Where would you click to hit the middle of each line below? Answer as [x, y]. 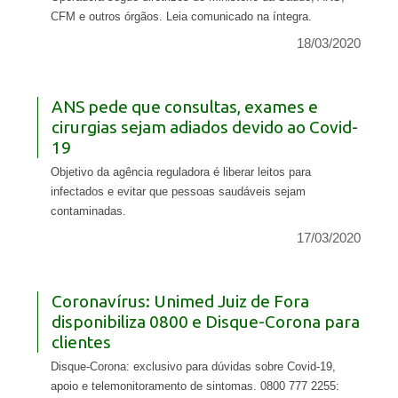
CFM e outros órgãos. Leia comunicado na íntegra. [181, 17]
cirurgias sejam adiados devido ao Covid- [204, 127]
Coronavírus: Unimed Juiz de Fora [180, 302]
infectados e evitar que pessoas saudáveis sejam [178, 192]
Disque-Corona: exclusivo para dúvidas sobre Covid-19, [193, 367]
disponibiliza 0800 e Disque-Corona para [205, 322]
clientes [81, 342]
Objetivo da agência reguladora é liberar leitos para [180, 172]
